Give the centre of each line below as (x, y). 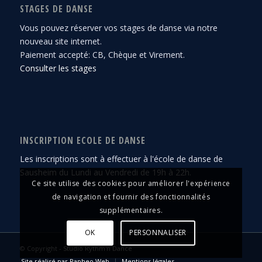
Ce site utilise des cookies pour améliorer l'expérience (131, 184)
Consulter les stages (58, 68)
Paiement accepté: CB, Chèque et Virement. (102, 54)
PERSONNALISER (158, 233)
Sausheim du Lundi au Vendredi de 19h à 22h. (105, 173)
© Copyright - (41, 249)
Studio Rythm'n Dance (97, 249)
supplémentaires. (131, 211)
